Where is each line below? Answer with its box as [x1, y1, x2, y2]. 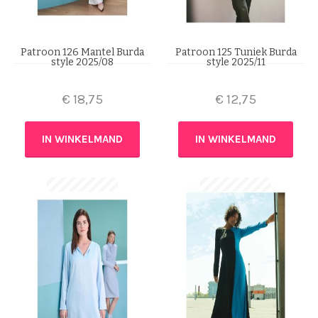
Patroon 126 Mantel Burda [21, 45, 144, 58]
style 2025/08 [51, 55, 114, 68]
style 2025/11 [206, 55, 265, 68]
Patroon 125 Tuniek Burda [175, 45, 297, 58]
